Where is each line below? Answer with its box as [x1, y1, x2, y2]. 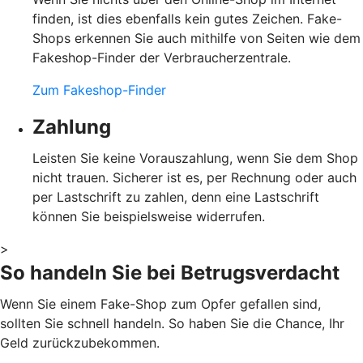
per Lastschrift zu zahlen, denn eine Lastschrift [32, 188, 319, 205]
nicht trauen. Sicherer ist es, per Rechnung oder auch [32, 169, 357, 186]
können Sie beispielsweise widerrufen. [32, 207, 265, 224]
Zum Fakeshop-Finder [32, 81, 166, 98]
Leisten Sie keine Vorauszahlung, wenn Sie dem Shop [32, 149, 358, 166]
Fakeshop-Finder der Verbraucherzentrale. [32, 49, 291, 66]
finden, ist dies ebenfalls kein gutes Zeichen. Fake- [32, 10, 342, 27]
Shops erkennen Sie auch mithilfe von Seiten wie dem [32, 29, 361, 46]
